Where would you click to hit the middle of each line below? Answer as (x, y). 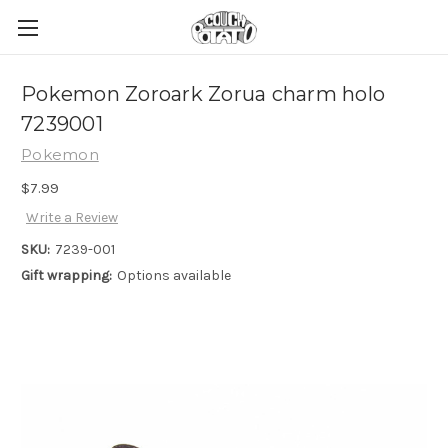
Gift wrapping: (66, 276)
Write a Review (71, 218)
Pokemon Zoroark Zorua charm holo (203, 94)
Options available (173, 276)
